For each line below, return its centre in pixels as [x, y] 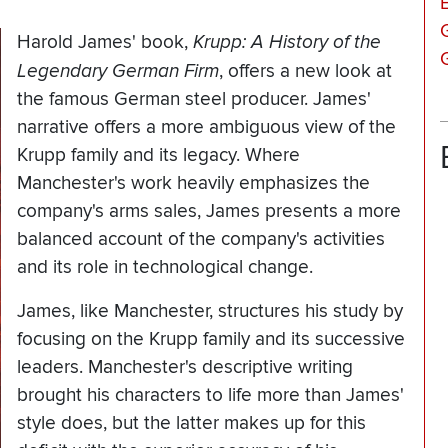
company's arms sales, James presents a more [209, 212]
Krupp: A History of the [287, 42]
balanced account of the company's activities [201, 240]
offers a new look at [307, 72]
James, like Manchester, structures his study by [210, 312]
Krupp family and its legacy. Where [158, 156]
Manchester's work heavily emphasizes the [193, 184]
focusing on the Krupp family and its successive [211, 340]
